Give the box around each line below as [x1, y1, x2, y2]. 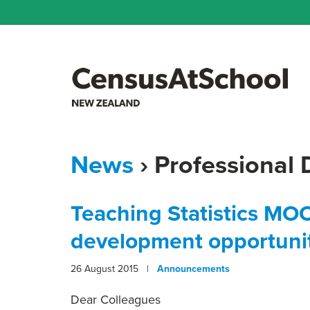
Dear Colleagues [71, 291, 161, 308]
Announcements [157, 262, 230, 275]
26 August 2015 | [71, 262, 157, 275]
